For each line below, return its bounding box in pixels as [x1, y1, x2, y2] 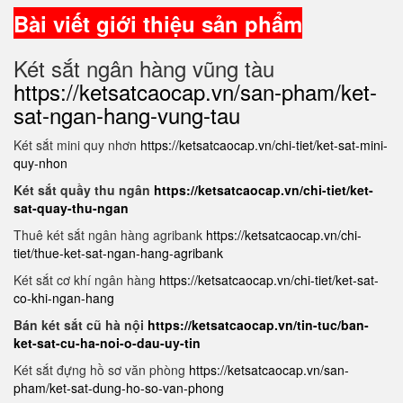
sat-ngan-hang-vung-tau [13, 99, 240, 130]
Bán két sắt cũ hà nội [13, 316, 148, 334]
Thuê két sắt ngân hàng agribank [13, 226, 206, 244]
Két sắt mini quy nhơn [13, 136, 140, 154]
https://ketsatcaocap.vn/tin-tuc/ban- [148, 316, 369, 334]
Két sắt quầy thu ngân [13, 181, 154, 199]
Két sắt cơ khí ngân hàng [13, 271, 159, 289]
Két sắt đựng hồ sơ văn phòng [13, 361, 189, 379]
